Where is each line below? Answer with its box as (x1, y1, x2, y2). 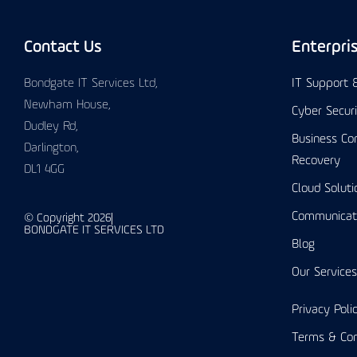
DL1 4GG (24, 163, 65, 176)
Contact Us (24, 39, 102, 56)
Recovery (292, 155, 340, 167)
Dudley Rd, (24, 120, 78, 133)
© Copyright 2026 (24, 213, 112, 225)
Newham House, (24, 99, 111, 112)
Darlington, (24, 142, 79, 155)
